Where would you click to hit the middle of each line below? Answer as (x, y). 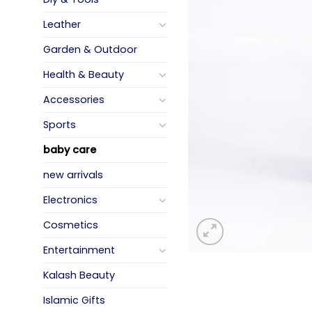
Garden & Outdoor (90, 49)
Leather (62, 24)
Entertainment (79, 250)
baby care (70, 149)
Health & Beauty (84, 74)
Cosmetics (71, 225)
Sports (60, 124)
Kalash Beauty (79, 275)
